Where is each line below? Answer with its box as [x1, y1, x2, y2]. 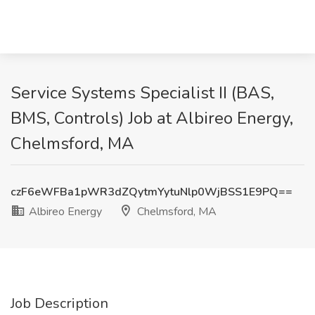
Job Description [11, 294, 108, 313]
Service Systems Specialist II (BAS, [11, 82, 274, 104]
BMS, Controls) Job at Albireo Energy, [11, 107, 293, 129]
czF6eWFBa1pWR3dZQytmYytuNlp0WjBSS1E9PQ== [11, 184, 292, 200]
